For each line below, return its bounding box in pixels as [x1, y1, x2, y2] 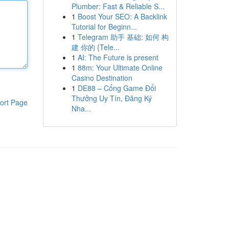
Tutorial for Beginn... [71, 21, 137, 32]
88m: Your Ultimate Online [77, 62, 163, 73]
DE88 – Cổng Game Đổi [77, 83, 156, 93]
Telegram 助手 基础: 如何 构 [77, 32, 169, 42]
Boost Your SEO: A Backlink [77, 11, 167, 21]
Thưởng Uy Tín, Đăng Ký [71, 93, 152, 103]
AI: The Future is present [77, 52, 158, 62]
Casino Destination [71, 73, 132, 83]
